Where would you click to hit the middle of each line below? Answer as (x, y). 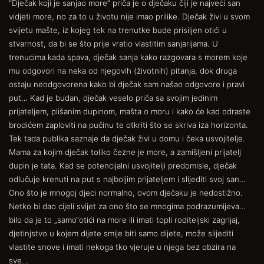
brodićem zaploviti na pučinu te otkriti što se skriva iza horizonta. (128, 125)
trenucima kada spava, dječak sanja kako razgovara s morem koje (128, 57)
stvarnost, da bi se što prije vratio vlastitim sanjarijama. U (113, 43)
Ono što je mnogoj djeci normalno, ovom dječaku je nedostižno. (126, 192)
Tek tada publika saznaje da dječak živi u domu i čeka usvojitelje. (127, 138)
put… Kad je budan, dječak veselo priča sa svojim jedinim (113, 98)
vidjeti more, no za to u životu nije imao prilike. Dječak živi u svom (129, 16)
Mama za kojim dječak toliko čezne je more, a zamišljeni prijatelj (125, 152)
